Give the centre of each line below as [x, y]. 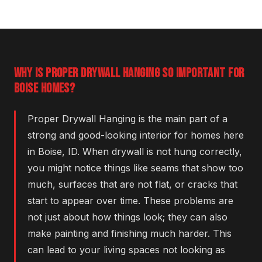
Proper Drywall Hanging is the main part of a [127, 119]
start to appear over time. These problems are [130, 201]
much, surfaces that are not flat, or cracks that [132, 185]
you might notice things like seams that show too [135, 168]
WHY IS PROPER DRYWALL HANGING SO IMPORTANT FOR [129, 74]
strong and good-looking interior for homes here [136, 135]
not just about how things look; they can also [127, 217]
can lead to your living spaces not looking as [126, 250]
